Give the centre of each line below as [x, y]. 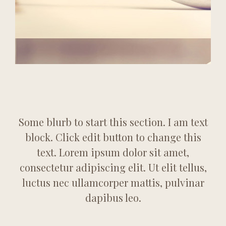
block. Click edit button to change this [113, 137]
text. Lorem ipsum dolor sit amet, [113, 152]
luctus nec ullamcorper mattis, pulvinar [113, 182]
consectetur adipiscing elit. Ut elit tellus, [113, 167]
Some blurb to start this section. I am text [113, 122]
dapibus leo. [113, 197]
